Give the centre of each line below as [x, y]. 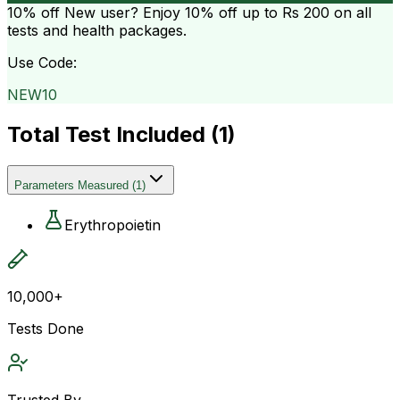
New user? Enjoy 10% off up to [171, 12]
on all [350, 12]
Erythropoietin [112, 225]
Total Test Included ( [113, 134]
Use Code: [42, 62]
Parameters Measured [71, 185]
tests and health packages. [97, 30]
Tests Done [46, 328]
